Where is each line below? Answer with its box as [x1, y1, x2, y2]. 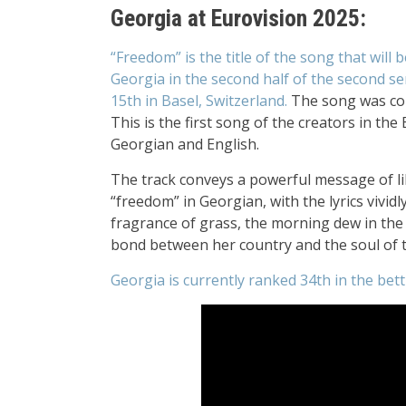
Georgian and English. [111, 134, 259, 154]
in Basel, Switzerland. [145, 91, 287, 111]
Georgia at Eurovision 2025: [111, 5, 366, 32]
